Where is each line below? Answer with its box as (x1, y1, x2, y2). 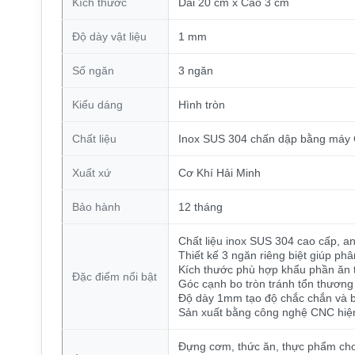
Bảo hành (71, 200, 120, 213)
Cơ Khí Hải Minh (177, 166, 261, 179)
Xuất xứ (71, 166, 111, 179)
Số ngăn (71, 63, 114, 77)
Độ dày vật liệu (71, 29, 147, 43)
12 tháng (177, 200, 223, 213)
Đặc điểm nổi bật (71, 269, 157, 283)
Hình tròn (177, 97, 225, 111)
